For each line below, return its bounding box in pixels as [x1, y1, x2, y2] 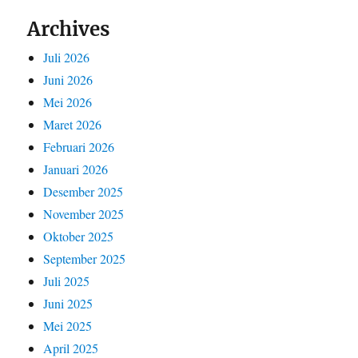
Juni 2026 [43, 70, 93, 88]
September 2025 [43, 249, 126, 267]
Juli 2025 [43, 272, 90, 289]
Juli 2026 [43, 48, 90, 66]
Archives [27, 16, 110, 42]
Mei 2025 [43, 316, 93, 334]
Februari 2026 [43, 137, 115, 155]
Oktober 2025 [43, 227, 114, 245]
